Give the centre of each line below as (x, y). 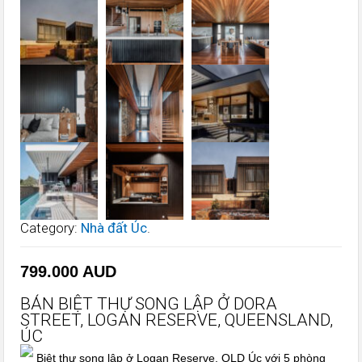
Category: (51, 228)
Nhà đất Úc (114, 228)
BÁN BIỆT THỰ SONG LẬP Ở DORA (149, 304)
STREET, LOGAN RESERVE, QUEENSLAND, (177, 320)
